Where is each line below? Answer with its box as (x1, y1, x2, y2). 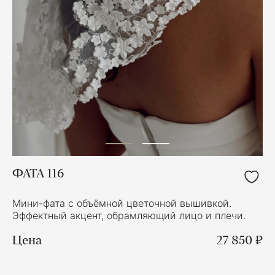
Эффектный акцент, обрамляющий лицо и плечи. (12, 209, 246, 222)
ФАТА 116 (12, 165, 64, 180)
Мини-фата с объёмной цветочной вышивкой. (12, 196, 231, 209)
